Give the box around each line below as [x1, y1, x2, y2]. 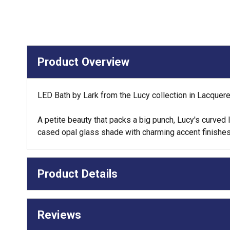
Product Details [37, 167, 118, 180]
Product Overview [37, 55, 130, 68]
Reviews [37, 208, 82, 221]
